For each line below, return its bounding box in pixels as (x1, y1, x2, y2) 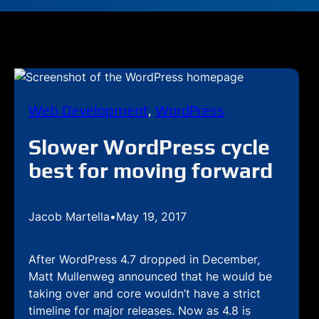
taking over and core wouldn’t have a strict (28, 286, 261, 300)
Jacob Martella (28, 209, 110, 224)
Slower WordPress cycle (28, 135, 270, 159)
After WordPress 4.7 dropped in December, (28, 252, 260, 266)
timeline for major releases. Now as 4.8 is (28, 303, 251, 318)
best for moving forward (28, 158, 273, 183)
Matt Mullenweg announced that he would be (28, 269, 272, 283)
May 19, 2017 (116, 209, 187, 224)
